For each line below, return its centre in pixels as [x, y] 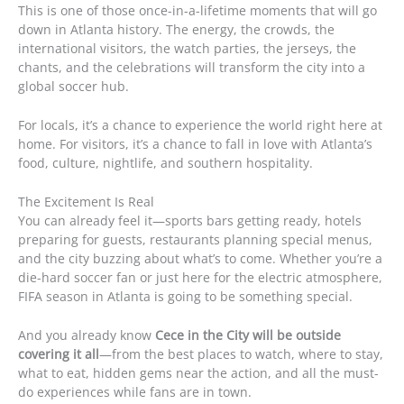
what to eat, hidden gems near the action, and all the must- [198, 372]
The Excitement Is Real [86, 201]
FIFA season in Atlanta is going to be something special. [185, 296]
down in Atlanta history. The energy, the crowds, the [176, 29]
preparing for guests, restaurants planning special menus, [195, 239]
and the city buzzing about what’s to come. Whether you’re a [200, 258]
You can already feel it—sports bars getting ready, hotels [190, 220]
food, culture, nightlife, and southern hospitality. [165, 162]
